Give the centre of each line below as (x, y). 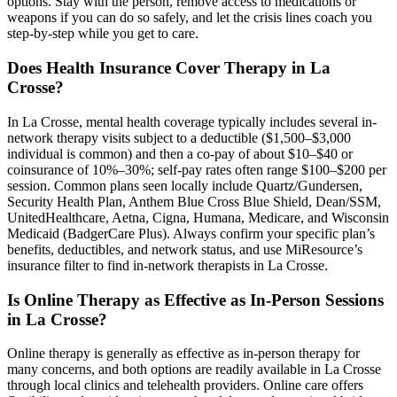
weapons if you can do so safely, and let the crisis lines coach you (190, 18)
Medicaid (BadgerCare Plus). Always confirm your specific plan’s (191, 233)
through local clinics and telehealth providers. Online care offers (185, 385)
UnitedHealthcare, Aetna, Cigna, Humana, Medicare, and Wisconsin (198, 217)
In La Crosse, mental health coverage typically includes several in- (192, 121)
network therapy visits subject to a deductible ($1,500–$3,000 (179, 137)
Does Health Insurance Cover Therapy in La (169, 68)
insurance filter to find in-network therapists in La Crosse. (167, 265)
